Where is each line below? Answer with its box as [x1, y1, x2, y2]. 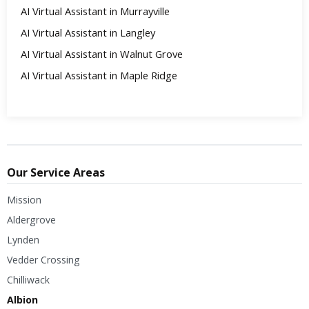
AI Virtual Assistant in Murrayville [21, 3, 170, 18]
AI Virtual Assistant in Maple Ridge [21, 68, 177, 82]
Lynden [7, 232, 39, 246]
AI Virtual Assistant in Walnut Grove [21, 46, 183, 61]
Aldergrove [7, 212, 56, 226]
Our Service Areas [7, 164, 105, 180]
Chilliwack [7, 272, 50, 286]
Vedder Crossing [7, 252, 80, 266]
